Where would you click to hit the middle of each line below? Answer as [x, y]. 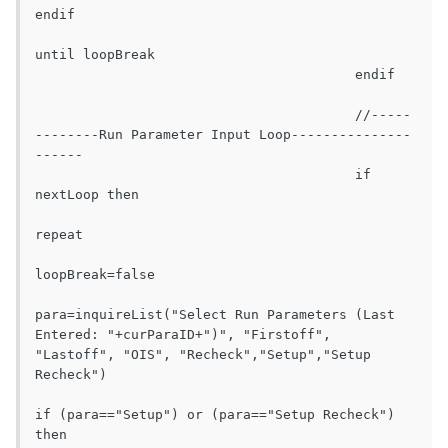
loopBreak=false [95, 275]
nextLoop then [87, 195]
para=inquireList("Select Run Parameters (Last [215, 315]
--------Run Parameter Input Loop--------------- [223, 135]
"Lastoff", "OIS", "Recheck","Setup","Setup [203, 355]
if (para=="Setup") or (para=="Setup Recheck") [215, 415]
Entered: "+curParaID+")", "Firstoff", [183, 335]
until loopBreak [95, 55]
